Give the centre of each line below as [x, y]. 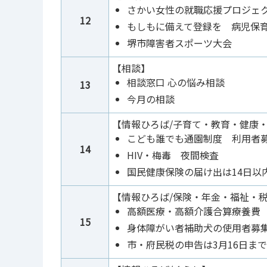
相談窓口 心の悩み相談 [176, 83]
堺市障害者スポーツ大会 [179, 43]
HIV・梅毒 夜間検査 [173, 155]
